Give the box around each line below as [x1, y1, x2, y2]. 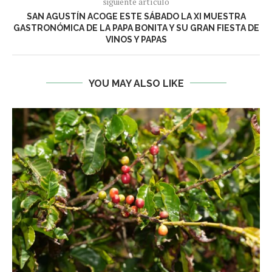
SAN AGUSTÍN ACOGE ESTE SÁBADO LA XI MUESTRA [26, 11, 246, 21]
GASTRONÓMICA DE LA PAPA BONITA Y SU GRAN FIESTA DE [13, 22, 259, 33]
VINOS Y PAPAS [105, 34, 167, 44]
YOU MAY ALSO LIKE [88, 77, 184, 89]
